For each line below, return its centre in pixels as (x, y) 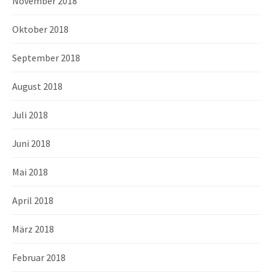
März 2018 (33, 229)
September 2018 (46, 57)
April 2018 (33, 200)
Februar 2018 (39, 257)
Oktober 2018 (40, 29)
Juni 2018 (31, 143)
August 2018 (37, 86)
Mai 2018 (30, 172)
